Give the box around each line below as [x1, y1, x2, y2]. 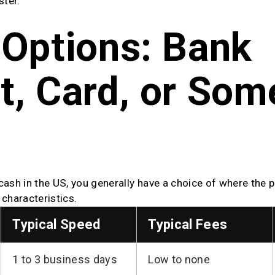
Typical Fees [148, 216, 228, 232]
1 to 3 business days [12, 252, 118, 266]
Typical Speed [12, 216, 101, 232]
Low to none [148, 252, 211, 266]
